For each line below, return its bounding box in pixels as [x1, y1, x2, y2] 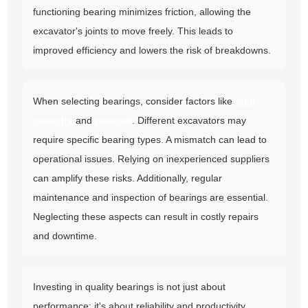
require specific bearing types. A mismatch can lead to [33, 134, 267, 146]
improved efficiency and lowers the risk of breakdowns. [33, 45, 272, 56]
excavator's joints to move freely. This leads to [33, 25, 234, 37]
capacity [33, 115, 74, 126]
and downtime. [33, 230, 98, 242]
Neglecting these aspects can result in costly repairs [33, 211, 259, 223]
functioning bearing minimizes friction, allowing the [33, 6, 252, 18]
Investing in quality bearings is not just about [33, 281, 226, 293]
